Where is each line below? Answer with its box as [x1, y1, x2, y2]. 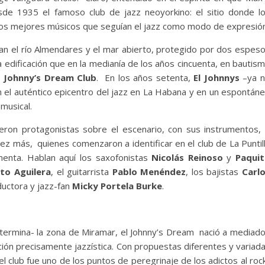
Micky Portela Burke [72, 180, 162, 192]
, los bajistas [186, 166, 243, 178]
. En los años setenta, [96, 72, 194, 84]
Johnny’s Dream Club [3, 72, 97, 84]
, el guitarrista [51, 166, 112, 178]
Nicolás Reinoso [151, 151, 223, 164]
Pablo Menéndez [112, 166, 186, 178]
